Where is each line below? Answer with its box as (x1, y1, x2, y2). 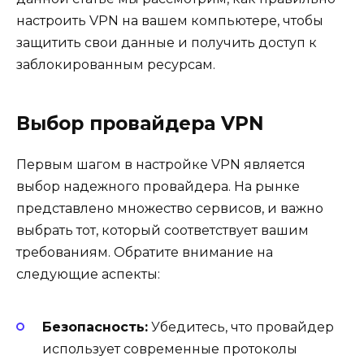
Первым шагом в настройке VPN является (16, 157, 305, 172)
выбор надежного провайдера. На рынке (16, 179, 300, 194)
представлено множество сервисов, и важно (16, 201, 323, 216)
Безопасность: (42, 319, 148, 336)
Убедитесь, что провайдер (148, 319, 334, 336)
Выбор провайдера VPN (16, 112, 264, 135)
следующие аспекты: (16, 266, 160, 282)
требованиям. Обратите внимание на (16, 245, 273, 260)
